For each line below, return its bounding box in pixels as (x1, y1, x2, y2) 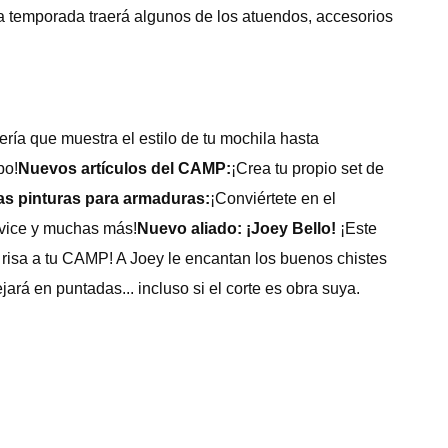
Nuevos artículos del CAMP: (18, 160, 231, 178)
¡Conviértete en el (210, 190, 336, 208)
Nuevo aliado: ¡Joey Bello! (137, 220, 336, 238)
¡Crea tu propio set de (231, 160, 384, 178)
